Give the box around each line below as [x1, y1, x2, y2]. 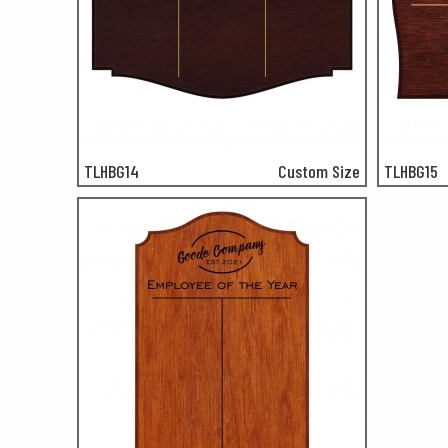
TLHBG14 [84, 160, 139, 182]
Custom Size [278, 160, 360, 182]
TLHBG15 [384, 160, 438, 182]
